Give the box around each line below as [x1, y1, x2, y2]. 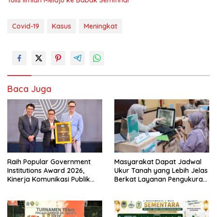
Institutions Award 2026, [7, 166, 84, 175]
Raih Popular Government [7, 157, 91, 167]
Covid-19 [12, 21, 39, 31]
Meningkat [84, 21, 117, 31]
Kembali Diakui [7, 192, 55, 201]
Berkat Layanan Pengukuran [114, 175, 207, 184]
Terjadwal [114, 184, 146, 193]
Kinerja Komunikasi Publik [7, 175, 90, 184]
